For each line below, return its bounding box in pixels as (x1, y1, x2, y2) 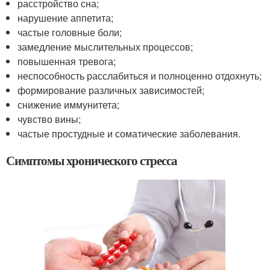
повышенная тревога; (17, 54, 116, 69)
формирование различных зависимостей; (17, 83, 205, 98)
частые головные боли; (17, 25, 122, 40)
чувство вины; (17, 112, 81, 127)
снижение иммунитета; (17, 98, 120, 112)
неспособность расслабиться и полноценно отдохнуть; (17, 69, 262, 83)
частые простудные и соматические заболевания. (17, 127, 241, 141)
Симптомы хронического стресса (6, 151, 177, 170)
